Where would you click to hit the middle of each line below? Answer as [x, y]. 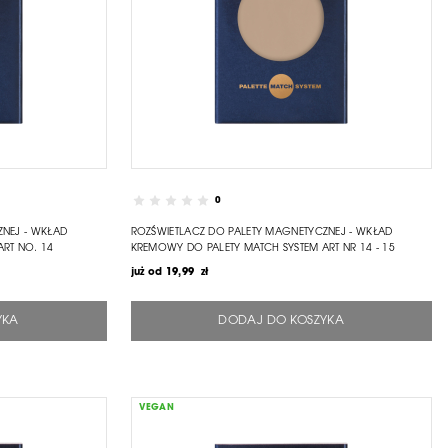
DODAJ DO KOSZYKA [281, 320]
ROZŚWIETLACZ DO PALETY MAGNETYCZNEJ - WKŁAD [261, 232]
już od [146, 272]
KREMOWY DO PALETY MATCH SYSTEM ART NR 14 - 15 [263, 248]
